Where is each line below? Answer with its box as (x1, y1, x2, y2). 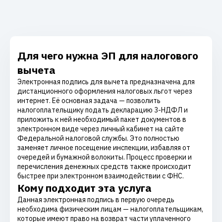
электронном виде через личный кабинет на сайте (17, 124, 184, 133)
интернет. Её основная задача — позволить (17, 96, 161, 105)
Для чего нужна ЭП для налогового (17, 49, 198, 62)
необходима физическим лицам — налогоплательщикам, (17, 205, 203, 214)
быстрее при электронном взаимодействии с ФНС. (17, 171, 184, 180)
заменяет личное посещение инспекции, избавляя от (17, 143, 190, 152)
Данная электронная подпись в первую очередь (17, 195, 174, 204)
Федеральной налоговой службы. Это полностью (17, 134, 179, 143)
